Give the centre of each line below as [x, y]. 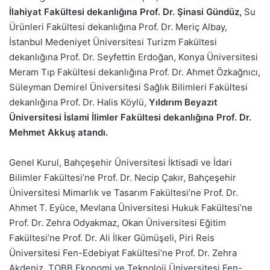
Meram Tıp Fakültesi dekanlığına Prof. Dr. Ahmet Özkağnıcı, [135, 72]
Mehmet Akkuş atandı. [58, 132]
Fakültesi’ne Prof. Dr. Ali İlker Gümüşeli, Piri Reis [112, 238]
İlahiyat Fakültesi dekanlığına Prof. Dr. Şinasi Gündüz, [125, 12]
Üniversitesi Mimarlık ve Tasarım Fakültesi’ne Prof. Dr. [124, 193]
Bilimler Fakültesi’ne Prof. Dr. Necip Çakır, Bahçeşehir [123, 177]
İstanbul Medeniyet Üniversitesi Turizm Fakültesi [113, 42]
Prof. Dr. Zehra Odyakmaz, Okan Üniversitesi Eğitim [118, 223]
